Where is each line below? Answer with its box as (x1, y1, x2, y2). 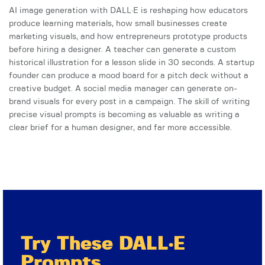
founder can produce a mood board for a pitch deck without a (9, 72, 248, 80)
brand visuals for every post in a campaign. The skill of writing (9, 98, 250, 106)
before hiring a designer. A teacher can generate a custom (9, 46, 236, 54)
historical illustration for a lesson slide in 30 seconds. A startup (9, 59, 254, 67)
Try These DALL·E (21, 234, 185, 254)
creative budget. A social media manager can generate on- (9, 85, 237, 93)
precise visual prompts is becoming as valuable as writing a (9, 111, 240, 119)
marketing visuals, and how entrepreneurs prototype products (9, 33, 247, 41)
